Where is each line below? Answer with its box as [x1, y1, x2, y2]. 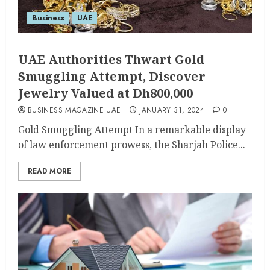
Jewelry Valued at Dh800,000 [18, 85, 193, 101]
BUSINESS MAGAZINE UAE [28, 105, 121, 116]
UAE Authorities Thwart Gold [18, 51, 204, 67]
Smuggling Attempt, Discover [18, 68, 206, 84]
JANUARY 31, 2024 [139, 105, 205, 116]
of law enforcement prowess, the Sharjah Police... [18, 138, 245, 151]
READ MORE [28, 166, 71, 177]
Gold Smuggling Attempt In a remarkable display [18, 123, 246, 136]
